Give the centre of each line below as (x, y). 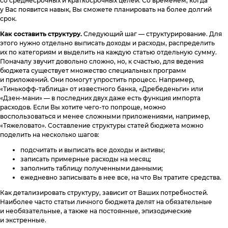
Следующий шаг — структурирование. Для (152, 34)
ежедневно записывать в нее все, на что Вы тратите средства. (121, 178)
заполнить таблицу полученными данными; (92, 168)
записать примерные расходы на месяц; (86, 159)
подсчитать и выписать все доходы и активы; (93, 150)
